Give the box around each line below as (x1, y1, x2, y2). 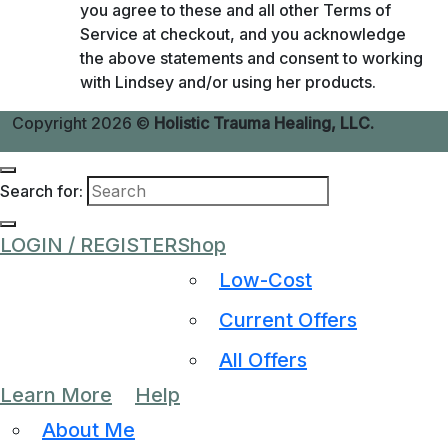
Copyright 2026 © (12, 113, 154, 133)
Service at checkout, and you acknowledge (80, 24, 406, 44)
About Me (42, 418, 135, 442)
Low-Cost (219, 268, 312, 292)
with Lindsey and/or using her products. (80, 72, 376, 92)
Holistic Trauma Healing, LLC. (154, 113, 374, 133)
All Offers (219, 348, 307, 372)
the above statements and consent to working (80, 48, 423, 68)
